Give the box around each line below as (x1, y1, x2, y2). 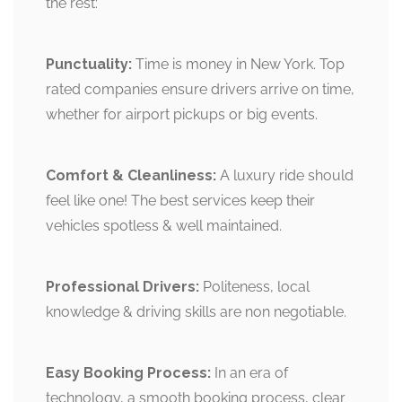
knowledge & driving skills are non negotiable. (46, 302, 346, 320)
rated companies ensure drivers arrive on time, (46, 80, 354, 98)
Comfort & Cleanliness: (46, 166, 220, 184)
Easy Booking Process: (46, 363, 211, 381)
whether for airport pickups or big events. (46, 105, 318, 123)
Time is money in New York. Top (135, 55, 345, 73)
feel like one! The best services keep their (46, 191, 315, 209)
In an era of (211, 363, 288, 381)
